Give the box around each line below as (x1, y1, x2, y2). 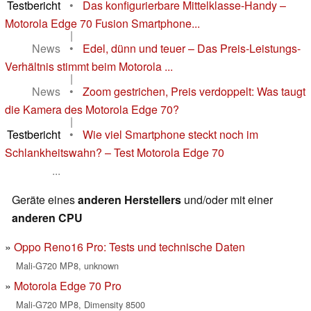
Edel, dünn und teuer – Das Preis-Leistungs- (83, 40, 301, 57)
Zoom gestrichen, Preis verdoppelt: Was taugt (83, 83, 305, 100)
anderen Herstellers (78, 192, 181, 208)
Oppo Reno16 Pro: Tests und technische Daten (14, 239, 245, 255)
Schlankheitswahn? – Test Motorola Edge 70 (5, 144, 224, 161)
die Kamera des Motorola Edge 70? (5, 101, 179, 118)
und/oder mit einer (181, 192, 273, 208)
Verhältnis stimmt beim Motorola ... (5, 58, 173, 75)
